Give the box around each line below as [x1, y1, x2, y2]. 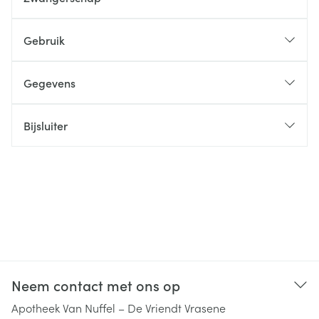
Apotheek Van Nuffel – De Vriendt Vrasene [11, 300, 226, 315]
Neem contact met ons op [11, 275, 180, 295]
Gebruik [23, 32, 65, 48]
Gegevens [23, 75, 75, 90]
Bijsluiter [23, 117, 68, 133]
